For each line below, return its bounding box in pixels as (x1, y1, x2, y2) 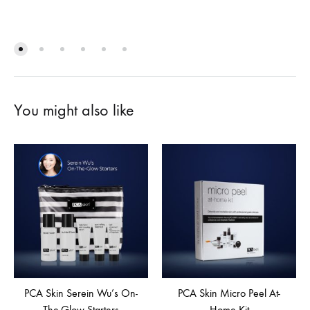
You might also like (14, 100, 134, 120)
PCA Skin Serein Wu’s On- (24, 286, 138, 300)
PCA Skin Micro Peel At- (178, 286, 280, 300)
